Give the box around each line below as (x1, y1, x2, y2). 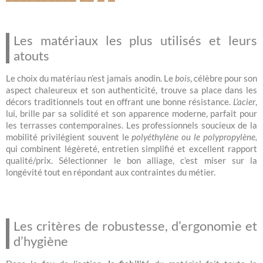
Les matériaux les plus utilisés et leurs (14, 32, 257, 48)
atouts (14, 47, 49, 63)
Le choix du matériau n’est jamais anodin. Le (6, 72, 173, 83)
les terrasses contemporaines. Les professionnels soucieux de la (6, 119, 257, 130)
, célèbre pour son (190, 72, 258, 83)
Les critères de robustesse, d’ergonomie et (14, 218, 257, 234)
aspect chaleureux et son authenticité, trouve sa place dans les (6, 84, 257, 95)
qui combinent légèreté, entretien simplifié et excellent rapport (6, 143, 257, 154)
